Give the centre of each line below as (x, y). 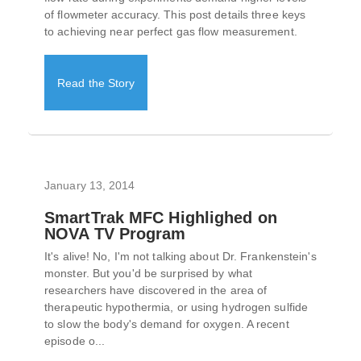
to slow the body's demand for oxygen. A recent (167, 324)
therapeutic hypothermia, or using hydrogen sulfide (176, 307)
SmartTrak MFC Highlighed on (161, 218)
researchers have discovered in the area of (156, 290)
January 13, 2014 (90, 186)
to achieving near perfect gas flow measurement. (171, 31)
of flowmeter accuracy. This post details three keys (175, 14)
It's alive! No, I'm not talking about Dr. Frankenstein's (180, 257)
